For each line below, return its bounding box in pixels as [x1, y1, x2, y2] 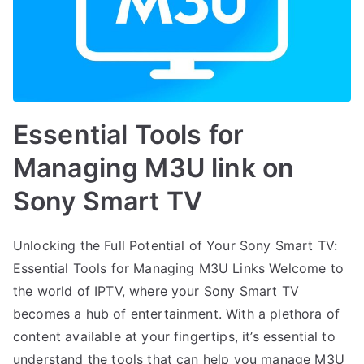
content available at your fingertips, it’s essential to [13, 327, 336, 344]
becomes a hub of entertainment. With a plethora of [13, 305, 340, 322]
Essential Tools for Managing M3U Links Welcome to [13, 259, 344, 276]
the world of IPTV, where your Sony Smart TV [13, 282, 299, 299]
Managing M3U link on [13, 151, 295, 184]
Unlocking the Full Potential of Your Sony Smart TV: [13, 236, 338, 253]
